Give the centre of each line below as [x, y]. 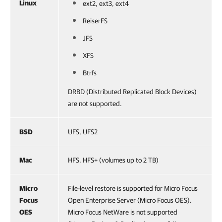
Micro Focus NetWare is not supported [123, 212]
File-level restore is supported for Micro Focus [133, 188]
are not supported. [95, 103]
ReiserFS [95, 21]
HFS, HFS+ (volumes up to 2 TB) [113, 160]
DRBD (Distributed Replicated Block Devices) [132, 91]
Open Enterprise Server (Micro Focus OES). [130, 200]
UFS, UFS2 [83, 132]
